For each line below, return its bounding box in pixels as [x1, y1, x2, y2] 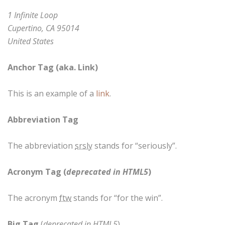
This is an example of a [8, 88, 96, 99]
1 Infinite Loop [8, 10, 58, 21]
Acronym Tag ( [8, 166, 66, 178]
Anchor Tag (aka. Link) [8, 62, 98, 73]
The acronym [8, 192, 59, 204]
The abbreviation [8, 140, 75, 152]
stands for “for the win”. [71, 192, 163, 204]
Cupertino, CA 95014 [8, 23, 79, 34]
